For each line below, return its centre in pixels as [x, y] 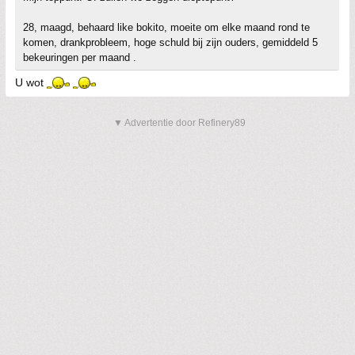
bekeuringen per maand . [80, 57]
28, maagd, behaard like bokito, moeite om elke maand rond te [166, 27]
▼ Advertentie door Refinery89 [179, 123]
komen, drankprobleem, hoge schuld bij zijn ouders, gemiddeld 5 [170, 42]
